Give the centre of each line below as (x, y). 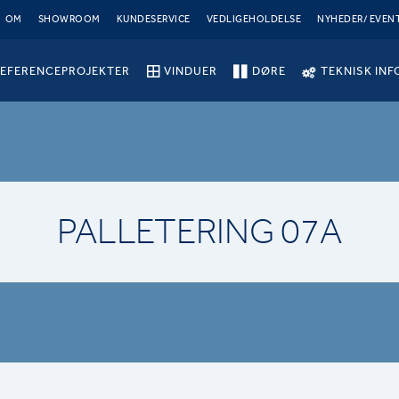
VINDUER (191, 70)
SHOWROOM (69, 19)
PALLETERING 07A (199, 232)
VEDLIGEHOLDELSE (254, 19)
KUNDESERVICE (153, 19)
